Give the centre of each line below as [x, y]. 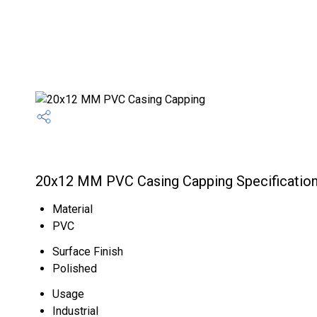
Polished [75, 269]
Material [73, 209]
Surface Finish [88, 252]
